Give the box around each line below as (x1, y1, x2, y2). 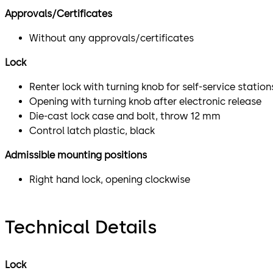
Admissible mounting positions (5, 149, 147, 161)
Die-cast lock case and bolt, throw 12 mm (29, 110, 221, 122)
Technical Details (5, 215, 157, 238)
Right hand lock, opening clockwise (29, 173, 190, 185)
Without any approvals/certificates (29, 32, 194, 44)
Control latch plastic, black (29, 124, 155, 136)
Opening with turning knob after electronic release (29, 95, 261, 107)
